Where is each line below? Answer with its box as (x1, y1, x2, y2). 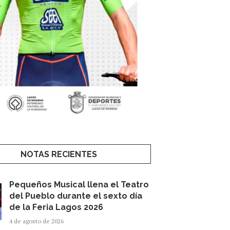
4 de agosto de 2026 (9, 217, 64, 225)
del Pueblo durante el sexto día (9, 190, 143, 201)
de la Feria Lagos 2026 (9, 202, 104, 212)
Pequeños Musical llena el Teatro (9, 179, 149, 189)
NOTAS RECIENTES (21, 149, 98, 159)
